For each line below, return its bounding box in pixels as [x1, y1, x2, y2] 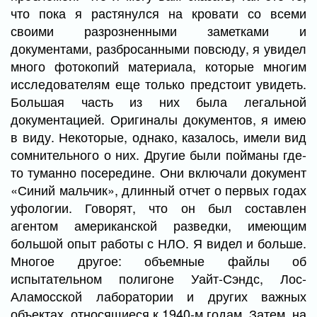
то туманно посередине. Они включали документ [11, 163, 306, 181]
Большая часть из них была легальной [11, 92, 306, 110]
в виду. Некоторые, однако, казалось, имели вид [11, 127, 306, 146]
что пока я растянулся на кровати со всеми [11, 4, 306, 22]
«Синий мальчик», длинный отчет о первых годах [11, 180, 306, 199]
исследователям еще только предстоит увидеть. [11, 74, 306, 93]
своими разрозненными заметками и [11, 21, 306, 40]
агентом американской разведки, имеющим [11, 216, 306, 234]
